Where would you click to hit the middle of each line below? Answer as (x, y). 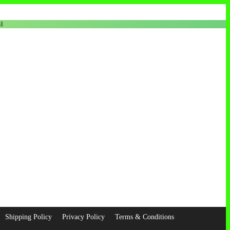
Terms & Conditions (145, 217)
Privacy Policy (83, 217)
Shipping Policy (28, 217)
